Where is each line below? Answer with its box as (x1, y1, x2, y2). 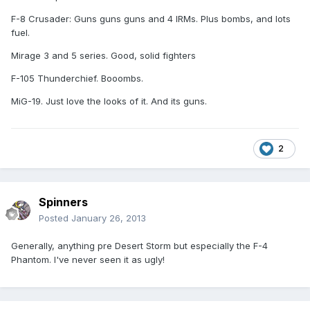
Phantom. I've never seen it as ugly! (11, 254, 165, 266)
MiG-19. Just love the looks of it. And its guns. (11, 95, 207, 107)
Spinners (39, 195, 88, 210)
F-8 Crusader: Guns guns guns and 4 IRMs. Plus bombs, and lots (11, 12, 291, 24)
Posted (39, 212, 71, 224)
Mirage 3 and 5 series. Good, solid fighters (11, 49, 196, 61)
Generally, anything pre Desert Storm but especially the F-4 (11, 240, 268, 252)
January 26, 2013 (71, 212, 146, 224)
